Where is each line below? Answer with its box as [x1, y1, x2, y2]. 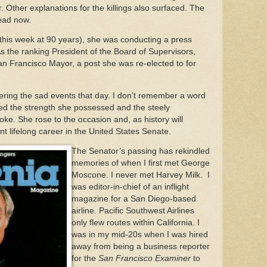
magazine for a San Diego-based [72, 194, 196, 204]
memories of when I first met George [72, 159, 210, 168]
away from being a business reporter [72, 242, 210, 252]
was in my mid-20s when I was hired [72, 230, 208, 240]
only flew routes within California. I [72, 218, 200, 228]
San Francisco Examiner [98, 254, 191, 263]
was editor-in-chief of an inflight [72, 182, 189, 192]
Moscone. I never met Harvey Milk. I [72, 170, 210, 180]
